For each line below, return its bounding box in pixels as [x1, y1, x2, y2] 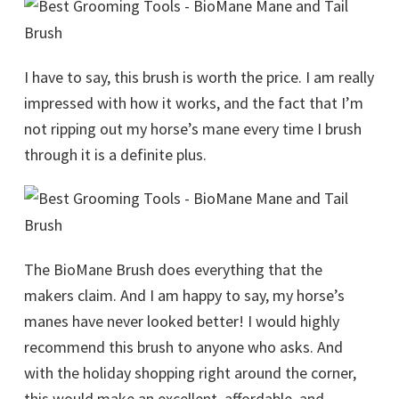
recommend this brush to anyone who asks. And [24, 337, 343, 358]
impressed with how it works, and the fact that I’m [24, 93, 363, 114]
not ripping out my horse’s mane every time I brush [24, 118, 362, 140]
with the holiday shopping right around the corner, [24, 362, 356, 384]
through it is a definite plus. [24, 144, 207, 166]
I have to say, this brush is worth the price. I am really [24, 67, 374, 88]
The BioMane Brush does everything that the [24, 259, 322, 281]
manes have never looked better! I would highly [24, 311, 339, 332]
